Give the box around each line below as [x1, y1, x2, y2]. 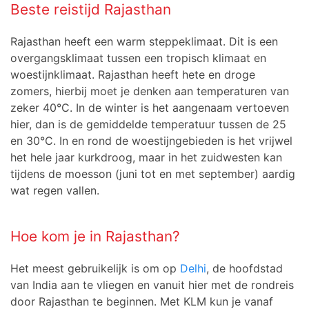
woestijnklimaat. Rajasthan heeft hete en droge [10, 68, 255, 82]
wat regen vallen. [10, 183, 99, 198]
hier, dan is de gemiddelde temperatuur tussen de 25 [10, 117, 286, 132]
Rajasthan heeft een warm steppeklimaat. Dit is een [10, 34, 278, 49]
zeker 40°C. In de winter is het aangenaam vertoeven [10, 101, 289, 115]
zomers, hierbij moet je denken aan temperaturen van [10, 84, 289, 99]
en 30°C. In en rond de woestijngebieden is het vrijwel [10, 134, 292, 148]
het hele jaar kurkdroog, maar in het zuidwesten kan [10, 150, 282, 165]
